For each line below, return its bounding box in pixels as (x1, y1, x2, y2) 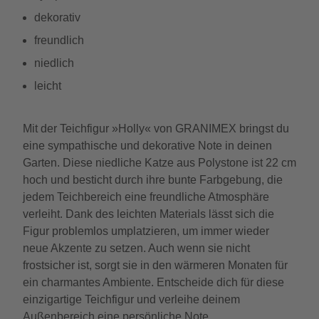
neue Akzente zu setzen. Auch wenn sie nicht (23, 242, 250, 254)
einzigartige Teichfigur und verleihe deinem (23, 293, 240, 305)
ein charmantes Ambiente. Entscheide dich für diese (23, 276, 284, 288)
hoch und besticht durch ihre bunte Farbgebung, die (23, 174, 283, 186)
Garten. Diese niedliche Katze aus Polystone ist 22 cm (23, 157, 296, 169)
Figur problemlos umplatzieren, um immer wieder (23, 225, 269, 237)
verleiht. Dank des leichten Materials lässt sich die (23, 208, 274, 220)
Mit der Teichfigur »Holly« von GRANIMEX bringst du (23, 122, 289, 135)
